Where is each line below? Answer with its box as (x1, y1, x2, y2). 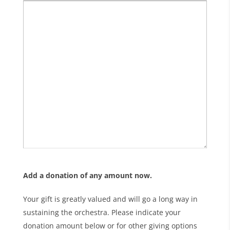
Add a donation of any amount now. (23, 170, 152, 181)
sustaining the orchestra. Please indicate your (23, 207, 181, 218)
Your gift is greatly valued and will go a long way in (23, 194, 198, 204)
